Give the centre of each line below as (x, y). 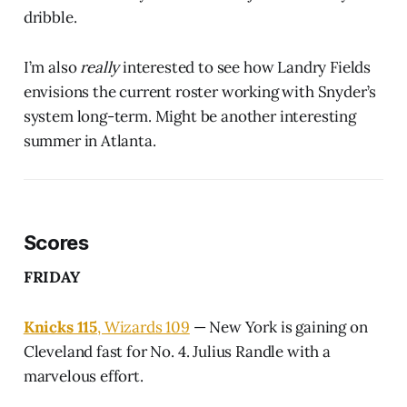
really (100, 67)
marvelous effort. (83, 376)
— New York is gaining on (278, 327)
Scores (56, 242)
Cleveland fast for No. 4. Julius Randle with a (177, 351)
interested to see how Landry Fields (245, 67)
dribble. (50, 17)
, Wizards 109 (144, 327)
